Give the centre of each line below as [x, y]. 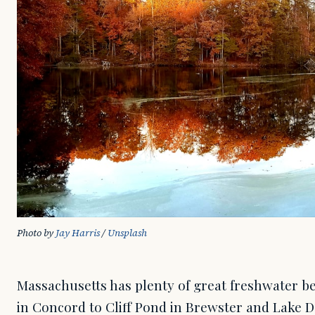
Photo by [36, 232]
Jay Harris [78, 232]
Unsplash [127, 232]
